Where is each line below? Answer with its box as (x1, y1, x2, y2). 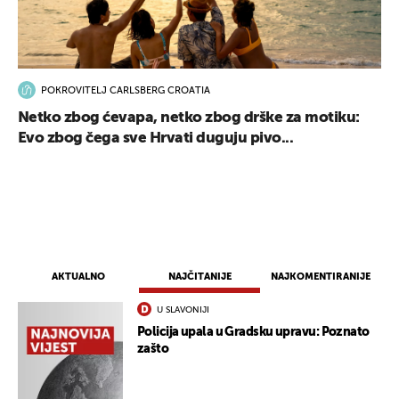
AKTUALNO (52, 272, 105, 282)
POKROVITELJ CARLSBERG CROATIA (41, 85, 210, 96)
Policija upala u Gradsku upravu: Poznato (137, 326, 370, 339)
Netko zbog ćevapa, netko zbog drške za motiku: (18, 110, 360, 126)
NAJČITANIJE (167, 272, 232, 282)
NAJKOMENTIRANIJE (271, 272, 370, 282)
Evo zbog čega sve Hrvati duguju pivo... (18, 131, 294, 147)
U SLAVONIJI (157, 305, 209, 315)
